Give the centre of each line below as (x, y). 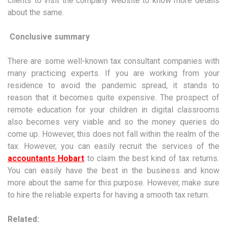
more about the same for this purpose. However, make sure (113, 183)
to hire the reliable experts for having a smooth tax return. (108, 195)
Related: (23, 219)
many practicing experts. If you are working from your (113, 73)
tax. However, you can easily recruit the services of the (113, 146)
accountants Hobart (46, 159)
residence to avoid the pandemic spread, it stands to (113, 86)
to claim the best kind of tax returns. (152, 159)
